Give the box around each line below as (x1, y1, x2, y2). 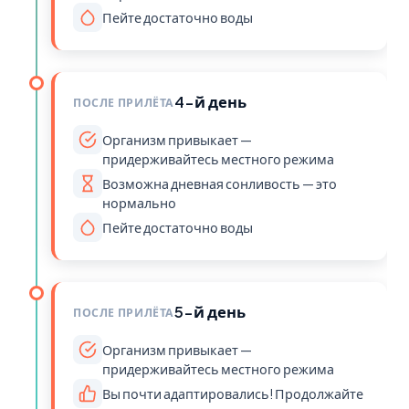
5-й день (174, 302, 246, 321)
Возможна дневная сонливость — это (102, 175, 337, 192)
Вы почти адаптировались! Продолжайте (102, 385, 363, 402)
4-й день (174, 92, 247, 111)
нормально (102, 194, 176, 211)
